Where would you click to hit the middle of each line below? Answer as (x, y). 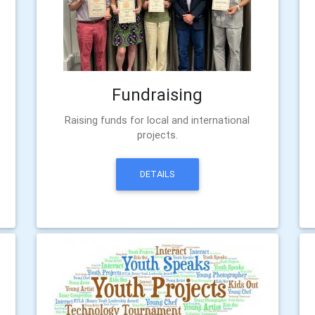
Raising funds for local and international (157, 120)
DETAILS (157, 174)
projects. (157, 135)
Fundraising (157, 95)
